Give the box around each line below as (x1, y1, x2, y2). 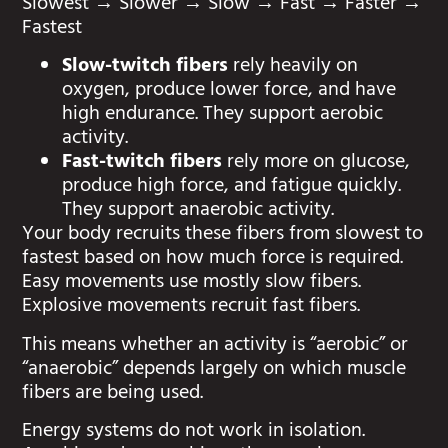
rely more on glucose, (227, 145, 411, 183)
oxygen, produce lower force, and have (62, 73, 397, 111)
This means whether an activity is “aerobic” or (22, 327, 409, 365)
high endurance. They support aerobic (62, 97, 384, 135)
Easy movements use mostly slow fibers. (22, 265, 362, 303)
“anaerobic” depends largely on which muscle (22, 351, 407, 389)
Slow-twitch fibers (62, 49, 229, 87)
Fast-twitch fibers (62, 145, 228, 183)
